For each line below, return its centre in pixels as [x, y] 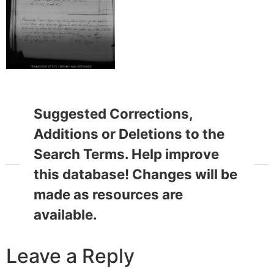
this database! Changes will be [135, 174]
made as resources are [108, 194]
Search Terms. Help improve [126, 154]
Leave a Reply [70, 256]
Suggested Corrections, [113, 113]
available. [65, 214]
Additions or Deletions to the [129, 133]
